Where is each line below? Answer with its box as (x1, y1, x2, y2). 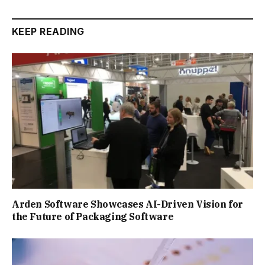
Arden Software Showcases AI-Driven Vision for (12, 198, 244, 211)
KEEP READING (12, 25, 85, 37)
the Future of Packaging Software (12, 211, 174, 223)
